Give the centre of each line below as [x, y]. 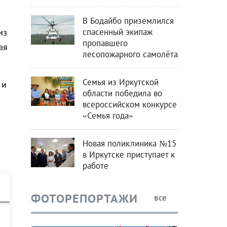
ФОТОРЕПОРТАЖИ [84, 198]
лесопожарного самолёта [130, 54]
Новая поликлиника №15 [129, 144]
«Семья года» [108, 116]
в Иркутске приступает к [128, 155]
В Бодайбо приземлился [128, 21]
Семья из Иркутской [120, 82]
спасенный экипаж [117, 32]
